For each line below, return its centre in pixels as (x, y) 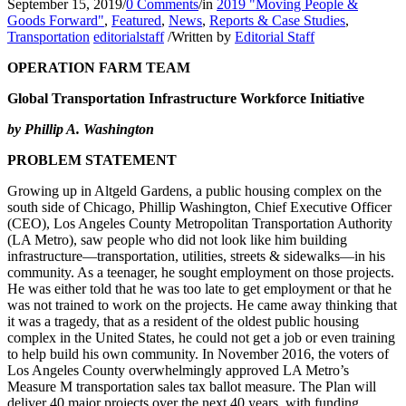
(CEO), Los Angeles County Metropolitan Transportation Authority (200, 223)
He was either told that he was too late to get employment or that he (199, 288)
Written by (203, 36)
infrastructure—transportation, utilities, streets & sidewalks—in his (196, 256)
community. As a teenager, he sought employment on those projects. (201, 272)
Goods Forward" (56, 20)
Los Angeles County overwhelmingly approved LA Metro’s (178, 370)
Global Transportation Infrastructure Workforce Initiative (186, 98)
